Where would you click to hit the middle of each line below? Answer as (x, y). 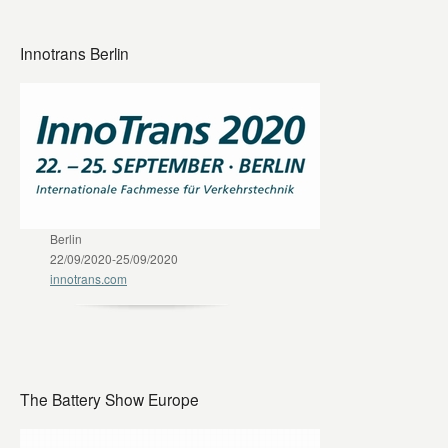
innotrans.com (88, 279)
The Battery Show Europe (109, 399)
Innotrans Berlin (74, 53)
